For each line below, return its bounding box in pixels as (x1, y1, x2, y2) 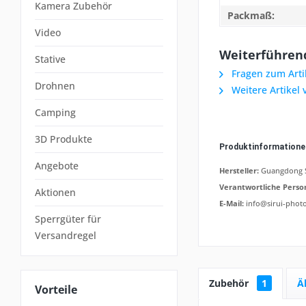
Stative (35, 53, 66, 66)
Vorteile (35, 282, 77, 297)
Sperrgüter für (35, 212, 101, 225)
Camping (35, 106, 76, 119)
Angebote (35, 159, 79, 172)
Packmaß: (227, 8, 275, 22)
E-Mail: (219, 197, 246, 208)
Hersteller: (219, 165, 259, 176)
